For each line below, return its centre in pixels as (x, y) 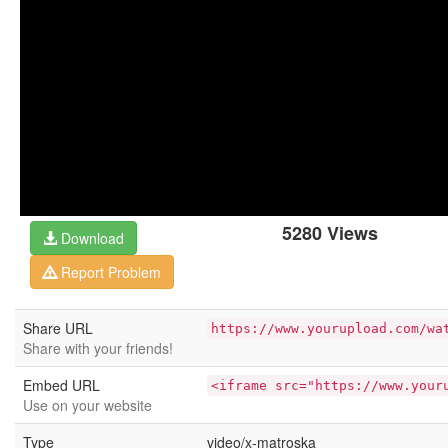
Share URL (58, 328)
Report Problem (109, 272)
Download (90, 238)
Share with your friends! (98, 348)
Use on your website (87, 405)
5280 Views (330, 233)
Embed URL (61, 385)
